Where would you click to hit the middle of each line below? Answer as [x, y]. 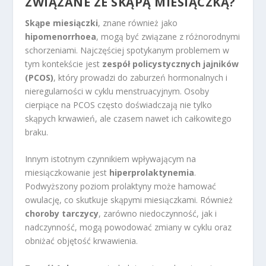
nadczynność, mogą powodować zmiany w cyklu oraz [129, 227]
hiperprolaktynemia [152, 173]
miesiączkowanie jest [67, 173]
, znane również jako [138, 23]
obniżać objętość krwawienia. [82, 241]
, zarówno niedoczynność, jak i [158, 214]
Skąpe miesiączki [62, 23]
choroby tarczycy [62, 214]
